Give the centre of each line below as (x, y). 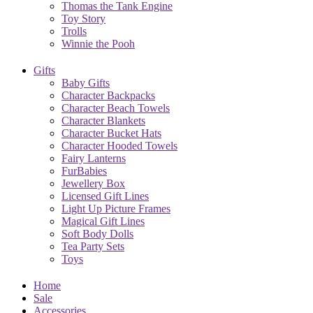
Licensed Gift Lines (105, 196)
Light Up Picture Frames (116, 208)
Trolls (74, 31)
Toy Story (83, 18)
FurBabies (84, 170)
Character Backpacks (108, 95)
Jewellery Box (93, 183)
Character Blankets (103, 120)
